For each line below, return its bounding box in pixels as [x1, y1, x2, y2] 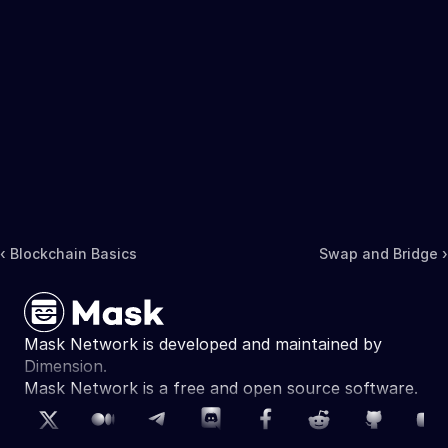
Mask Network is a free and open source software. [24, 378, 423, 399]
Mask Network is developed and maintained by [24, 334, 382, 355]
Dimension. [24, 356, 107, 377]
